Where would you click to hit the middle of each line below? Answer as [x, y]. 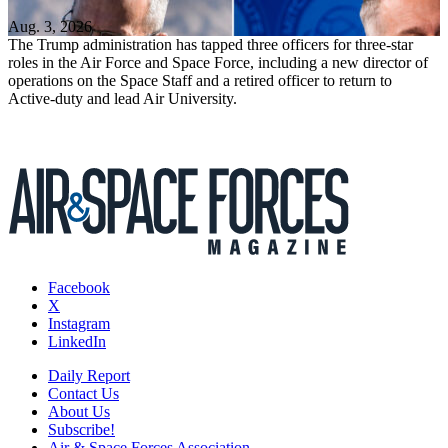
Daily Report [89, 375]
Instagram [79, 323]
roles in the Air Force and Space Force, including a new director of [218, 62]
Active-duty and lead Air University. [122, 98]
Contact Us [83, 393]
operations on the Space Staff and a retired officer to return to [200, 80]
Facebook [79, 287]
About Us [79, 411]
